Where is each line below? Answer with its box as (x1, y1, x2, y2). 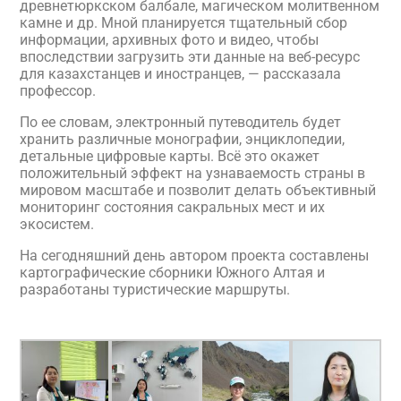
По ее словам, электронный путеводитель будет (20, 114, 341, 131)
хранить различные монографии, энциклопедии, (20, 131, 345, 148)
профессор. (20, 82, 96, 99)
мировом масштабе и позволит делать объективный (20, 182, 376, 199)
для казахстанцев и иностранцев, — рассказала (20, 65, 341, 82)
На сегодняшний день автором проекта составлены (20, 247, 369, 264)
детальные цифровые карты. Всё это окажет (20, 148, 320, 165)
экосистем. (20, 216, 94, 233)
